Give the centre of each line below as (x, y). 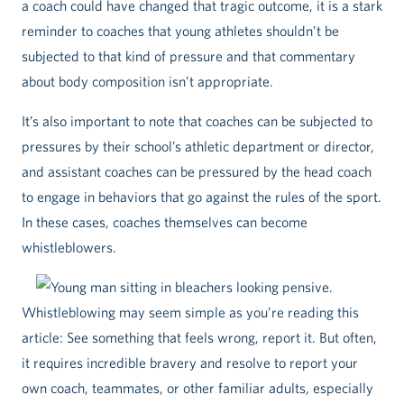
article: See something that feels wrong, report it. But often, (199, 338)
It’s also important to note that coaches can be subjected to (197, 121)
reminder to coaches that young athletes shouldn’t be (180, 31)
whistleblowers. (69, 248)
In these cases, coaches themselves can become (165, 222)
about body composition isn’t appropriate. (147, 82)
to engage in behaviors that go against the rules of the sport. (202, 197)
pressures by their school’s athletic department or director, (198, 147)
